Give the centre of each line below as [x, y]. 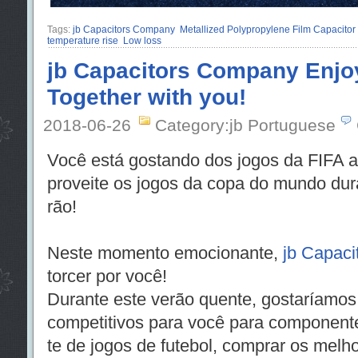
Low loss [142, 40]
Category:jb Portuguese [245, 125]
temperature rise [82, 40]
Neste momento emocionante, [165, 253]
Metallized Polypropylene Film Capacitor [267, 29]
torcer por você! [107, 276]
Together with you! [146, 96]
